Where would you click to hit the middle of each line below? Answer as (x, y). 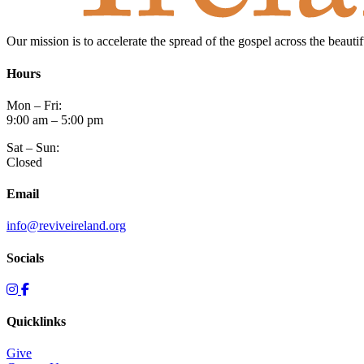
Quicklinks (36, 322)
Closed (24, 162)
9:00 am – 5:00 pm (55, 119)
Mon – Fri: (34, 105)
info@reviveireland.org (66, 226)
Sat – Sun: (33, 147)
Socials (25, 258)
